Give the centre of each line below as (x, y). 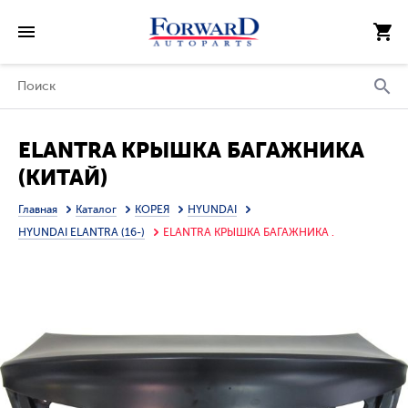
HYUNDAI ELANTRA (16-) (82, 232)
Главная (38, 209)
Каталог (96, 209)
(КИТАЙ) (63, 178)
